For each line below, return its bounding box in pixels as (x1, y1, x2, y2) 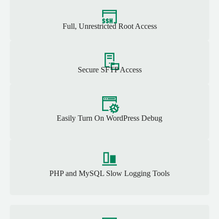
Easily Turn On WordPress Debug (57, 113, 162, 122)
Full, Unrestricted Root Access (62, 22, 157, 30)
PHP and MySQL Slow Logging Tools (49, 169, 170, 178)
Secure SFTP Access (77, 65, 142, 74)
